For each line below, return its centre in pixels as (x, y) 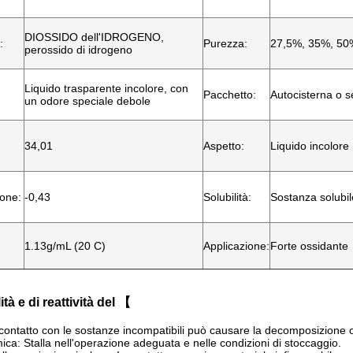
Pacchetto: (230, 95)
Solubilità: (227, 197)
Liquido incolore (310, 146)
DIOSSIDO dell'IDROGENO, (94, 37)
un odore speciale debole (87, 101)
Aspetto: (224, 146)
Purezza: (225, 43)
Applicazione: (236, 246)
